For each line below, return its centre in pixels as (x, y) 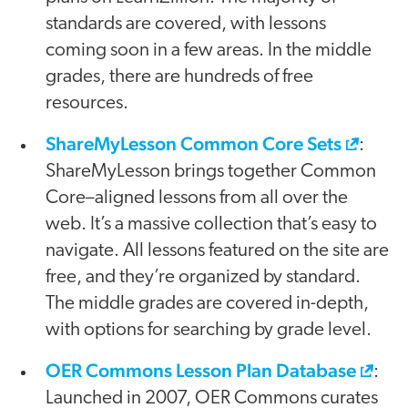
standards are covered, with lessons (186, 24)
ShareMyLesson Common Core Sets (194, 143)
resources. (87, 103)
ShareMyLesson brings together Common (211, 171)
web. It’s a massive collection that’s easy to (211, 224)
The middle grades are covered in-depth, (207, 303)
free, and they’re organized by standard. (203, 277)
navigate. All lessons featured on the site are (217, 250)
